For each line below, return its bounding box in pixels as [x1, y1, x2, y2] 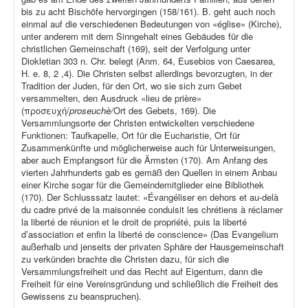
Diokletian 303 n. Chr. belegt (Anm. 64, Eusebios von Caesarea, [21, 54, 276, 68]
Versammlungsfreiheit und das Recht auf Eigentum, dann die [21, 265, 263, 278]
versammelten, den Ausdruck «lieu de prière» [21, 91, 201, 105]
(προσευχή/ [21, 104, 69, 118]
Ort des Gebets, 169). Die [113, 104, 216, 118]
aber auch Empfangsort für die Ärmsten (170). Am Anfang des [21, 153, 268, 167]
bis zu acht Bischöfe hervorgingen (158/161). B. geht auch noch [21, 5, 275, 19]
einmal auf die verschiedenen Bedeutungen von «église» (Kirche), [21, 17, 282, 31]
